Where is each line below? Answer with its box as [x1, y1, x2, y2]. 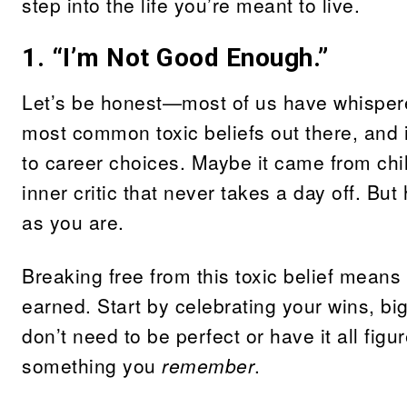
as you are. [22, 208, 124, 235]
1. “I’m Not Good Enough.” [22, 43, 329, 73]
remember [162, 352, 254, 379]
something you [22, 352, 162, 379]
